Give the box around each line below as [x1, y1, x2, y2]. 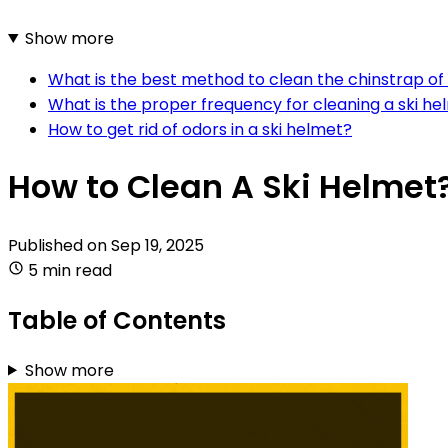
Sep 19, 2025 [111, 233, 204, 257]
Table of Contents [8, 303, 226, 337]
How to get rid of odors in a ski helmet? [48, 117, 352, 141]
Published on [8, 233, 111, 257]
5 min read [28, 258, 112, 282]
